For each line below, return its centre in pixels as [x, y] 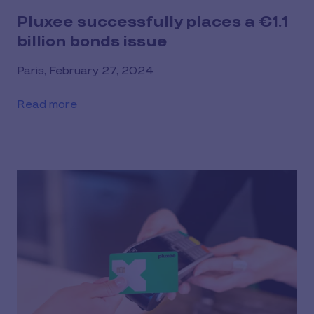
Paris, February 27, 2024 [85, 71]
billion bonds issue [92, 41]
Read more [47, 104]
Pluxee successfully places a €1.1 [152, 22]
